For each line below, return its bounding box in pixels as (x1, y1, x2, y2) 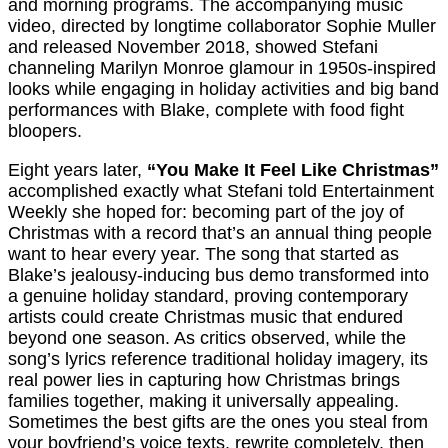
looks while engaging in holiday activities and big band (8, 79, 439, 100)
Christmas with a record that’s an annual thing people (8, 223, 432, 244)
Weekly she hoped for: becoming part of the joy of (8, 202, 404, 223)
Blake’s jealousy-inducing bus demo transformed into (8, 265, 429, 286)
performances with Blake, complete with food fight (8, 100, 404, 121)
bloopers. (8, 121, 82, 142)
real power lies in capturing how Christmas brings (8, 370, 400, 391)
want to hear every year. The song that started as (8, 244, 399, 265)
